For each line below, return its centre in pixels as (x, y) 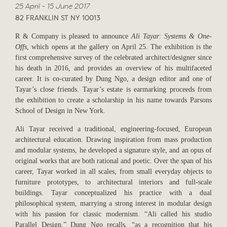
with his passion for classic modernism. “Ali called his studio (113, 214)
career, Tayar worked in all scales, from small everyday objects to (113, 172)
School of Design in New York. (60, 111)
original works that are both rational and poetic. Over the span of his (113, 161)
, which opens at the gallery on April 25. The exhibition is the (119, 47)
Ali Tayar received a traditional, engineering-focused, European (113, 129)
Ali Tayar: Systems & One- (172, 36)
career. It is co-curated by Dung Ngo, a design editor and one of (113, 79)
